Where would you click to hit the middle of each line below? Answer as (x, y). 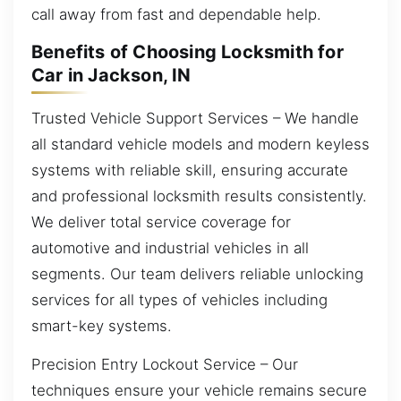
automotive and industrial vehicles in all (170, 247)
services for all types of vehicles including (179, 299)
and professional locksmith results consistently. (199, 196)
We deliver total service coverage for (161, 222)
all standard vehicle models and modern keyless (200, 144)
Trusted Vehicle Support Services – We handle (195, 118)
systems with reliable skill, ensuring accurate (190, 170)
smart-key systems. (102, 325)
